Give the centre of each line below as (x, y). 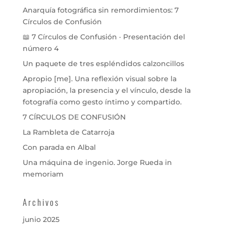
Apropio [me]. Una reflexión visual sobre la (99, 78)
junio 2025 (41, 219)
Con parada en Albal (59, 147)
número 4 (40, 48)
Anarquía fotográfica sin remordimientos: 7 (100, 10)
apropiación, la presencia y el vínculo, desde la (106, 90)
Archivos (41, 202)
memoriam (43, 174)
